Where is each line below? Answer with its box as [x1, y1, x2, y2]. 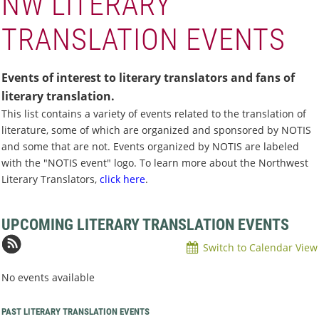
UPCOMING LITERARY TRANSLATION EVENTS [1, 216, 289, 234]
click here [100, 172, 145, 187]
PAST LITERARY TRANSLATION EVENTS [1, 306, 150, 318]
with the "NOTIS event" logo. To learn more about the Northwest [1, 156, 308, 170]
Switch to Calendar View [203, 241, 318, 255]
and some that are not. [1, 140, 110, 154]
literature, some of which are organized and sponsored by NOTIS [1, 123, 311, 137]
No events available [1, 271, 95, 285]
